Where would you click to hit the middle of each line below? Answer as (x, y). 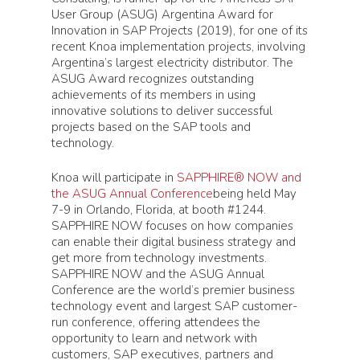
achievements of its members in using (153, 95)
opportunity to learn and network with (154, 338)
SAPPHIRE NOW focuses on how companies (172, 225)
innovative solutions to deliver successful (162, 111)
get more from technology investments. (159, 258)
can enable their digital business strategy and (174, 241)
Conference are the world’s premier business (173, 290)
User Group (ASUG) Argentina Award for (162, 14)
